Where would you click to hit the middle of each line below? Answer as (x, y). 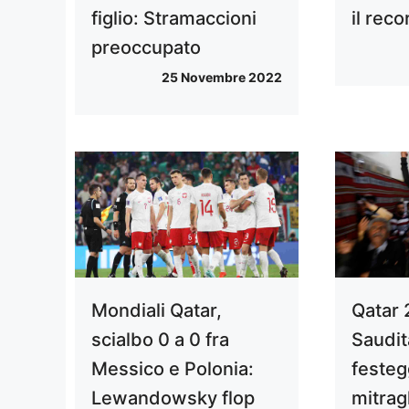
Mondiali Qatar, (157, 311)
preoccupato (146, 48)
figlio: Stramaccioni (174, 19)
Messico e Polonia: (173, 369)
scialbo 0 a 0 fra (160, 340)
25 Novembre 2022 (222, 78)
